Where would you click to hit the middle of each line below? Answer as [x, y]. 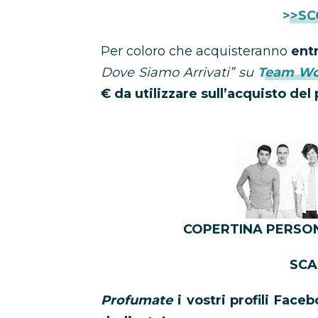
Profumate [137, 300]
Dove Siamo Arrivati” [170, 72]
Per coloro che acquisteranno [196, 51]
